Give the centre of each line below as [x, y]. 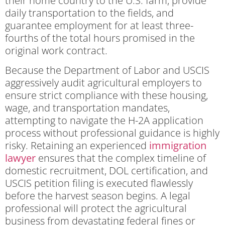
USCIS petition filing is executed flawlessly [99, 183]
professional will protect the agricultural [96, 208]
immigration [178, 146]
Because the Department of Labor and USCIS [107, 70]
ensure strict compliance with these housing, [106, 95]
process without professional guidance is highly [112, 133]
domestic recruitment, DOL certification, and [106, 171]
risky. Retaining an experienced [77, 146]
